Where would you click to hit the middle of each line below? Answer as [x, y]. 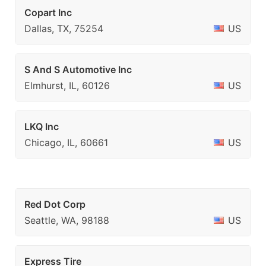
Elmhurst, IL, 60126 [67, 85]
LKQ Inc [42, 126]
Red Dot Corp [55, 204]
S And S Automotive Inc [78, 69]
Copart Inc [48, 12]
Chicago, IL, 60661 [66, 142]
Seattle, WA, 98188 [67, 220]
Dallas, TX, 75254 [64, 28]
